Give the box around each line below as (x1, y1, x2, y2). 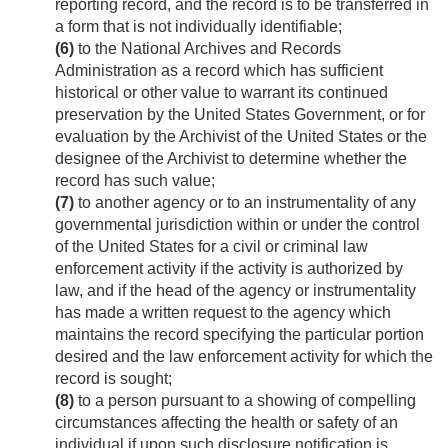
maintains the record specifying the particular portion (55, 326, 424, 344)
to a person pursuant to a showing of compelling (74, 392, 416, 410)
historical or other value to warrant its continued (55, 84, 388, 102)
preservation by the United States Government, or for (55, 106, 425, 124)
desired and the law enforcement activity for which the (55, 348, 433, 366)
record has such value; (55, 172, 215, 190)
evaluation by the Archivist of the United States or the (55, 128, 427, 146)
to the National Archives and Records (74, 40, 341, 58)
